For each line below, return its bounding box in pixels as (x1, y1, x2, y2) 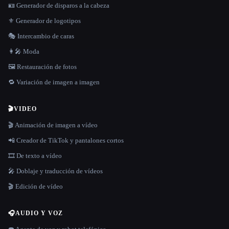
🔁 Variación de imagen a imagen (8, 78, 100, 86)
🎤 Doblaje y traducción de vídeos (8, 167, 103, 175)
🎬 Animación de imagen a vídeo (8, 121, 98, 129)
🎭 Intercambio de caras (8, 32, 74, 40)
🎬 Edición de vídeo (8, 182, 63, 190)
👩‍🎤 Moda (8, 47, 39, 55)
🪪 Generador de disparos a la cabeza (8, 1, 109, 9)
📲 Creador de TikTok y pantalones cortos (8, 136, 124, 144)
